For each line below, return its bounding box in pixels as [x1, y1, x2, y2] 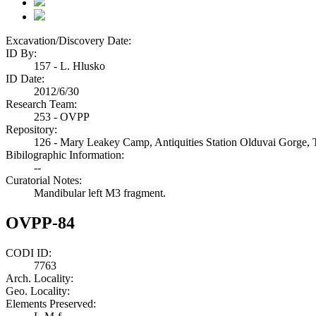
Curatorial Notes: [6, 174, 82, 186]
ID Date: [6, 72, 44, 85]
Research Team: [6, 97, 77, 110]
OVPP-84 [6, 213, 75, 232]
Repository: [6, 123, 57, 135]
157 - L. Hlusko [34, 59, 105, 72]
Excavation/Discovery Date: [6, 34, 131, 47]
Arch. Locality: [6, 272, 73, 284]
